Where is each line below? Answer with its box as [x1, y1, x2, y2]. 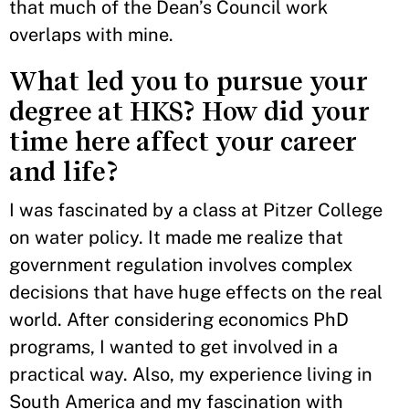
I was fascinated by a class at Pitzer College [9, 199, 383, 221]
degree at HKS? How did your [9, 96, 369, 127]
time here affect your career [9, 126, 357, 157]
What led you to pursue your [9, 66, 367, 97]
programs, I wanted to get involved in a [9, 336, 338, 358]
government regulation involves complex [9, 254, 352, 276]
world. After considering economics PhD [9, 309, 349, 330]
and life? [9, 156, 128, 187]
